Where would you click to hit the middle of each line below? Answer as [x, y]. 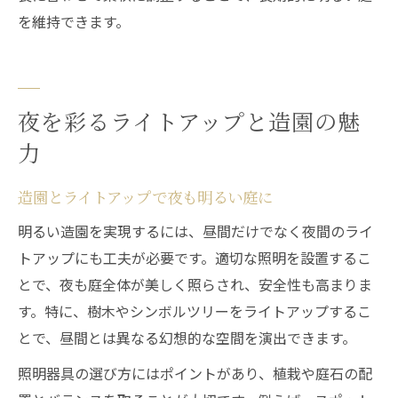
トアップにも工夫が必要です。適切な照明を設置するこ [195, 258]
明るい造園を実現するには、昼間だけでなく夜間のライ [195, 231]
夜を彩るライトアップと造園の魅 [189, 121]
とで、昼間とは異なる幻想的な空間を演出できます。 [187, 338]
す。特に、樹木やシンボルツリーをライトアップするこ [195, 311]
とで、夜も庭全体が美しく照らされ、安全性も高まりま [195, 284]
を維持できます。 [74, 21]
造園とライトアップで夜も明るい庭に [145, 197]
